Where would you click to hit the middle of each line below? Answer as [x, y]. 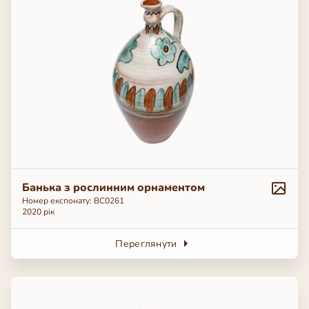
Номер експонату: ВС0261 [73, 200]
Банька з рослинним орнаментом [113, 187]
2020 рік [38, 211]
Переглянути [146, 243]
